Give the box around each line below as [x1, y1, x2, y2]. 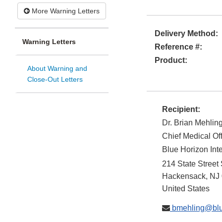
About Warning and [27, 64, 87, 73]
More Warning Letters [30, 7, 100, 15]
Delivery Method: [155, 29, 218, 38]
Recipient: [162, 105, 200, 114]
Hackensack [162, 172, 206, 181]
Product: [155, 56, 187, 65]
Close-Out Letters [27, 75, 83, 84]
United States [162, 184, 210, 193]
